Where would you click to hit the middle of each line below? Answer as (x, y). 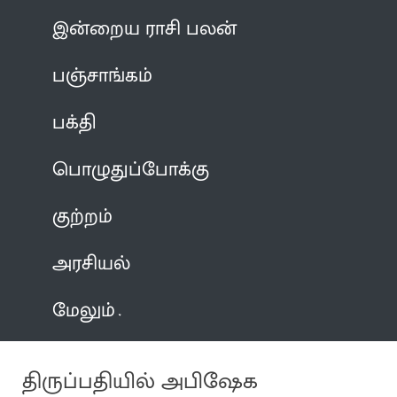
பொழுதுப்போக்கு (131, 169)
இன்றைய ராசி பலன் (145, 28)
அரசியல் (92, 263)
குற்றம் (83, 216)
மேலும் (84, 310)
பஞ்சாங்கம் (103, 75)
